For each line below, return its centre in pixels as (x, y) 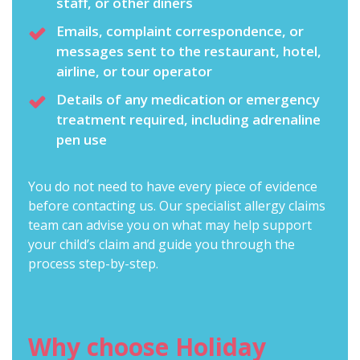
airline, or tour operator (134, 72)
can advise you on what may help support (185, 225)
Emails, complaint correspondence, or (180, 31)
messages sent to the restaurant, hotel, (189, 51)
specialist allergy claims (256, 206)
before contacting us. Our (107, 206)
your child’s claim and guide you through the (162, 245)
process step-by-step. (93, 264)
